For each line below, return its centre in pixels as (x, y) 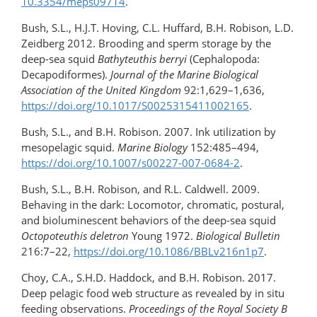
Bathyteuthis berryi (142, 59)
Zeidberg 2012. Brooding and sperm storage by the (146, 44)
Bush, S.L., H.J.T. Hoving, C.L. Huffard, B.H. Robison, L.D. (157, 28)
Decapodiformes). (66, 75)
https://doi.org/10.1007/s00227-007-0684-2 (131, 163)
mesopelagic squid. (69, 148)
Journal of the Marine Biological (184, 75)
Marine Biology (152, 148)
